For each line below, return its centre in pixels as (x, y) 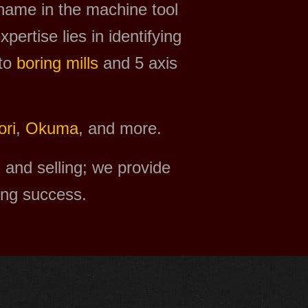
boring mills (57, 63)
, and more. (120, 129)
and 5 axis (137, 63)
